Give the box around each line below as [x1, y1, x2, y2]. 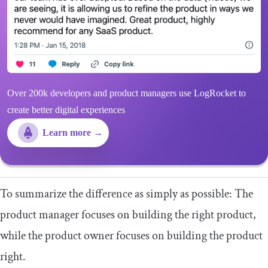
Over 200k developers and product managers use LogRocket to [7, 87, 246, 98]
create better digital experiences [7, 104, 125, 115]
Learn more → [42, 127, 103, 138]
